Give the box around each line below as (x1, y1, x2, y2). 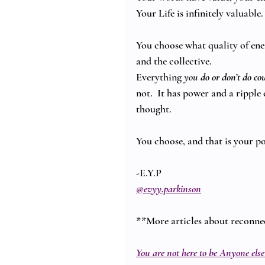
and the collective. (136, 54, 212, 68)
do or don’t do (201, 70, 251, 84)
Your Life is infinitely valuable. (136, 7, 263, 20)
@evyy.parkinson (136, 182, 201, 196)
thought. (136, 102, 172, 116)
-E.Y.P (136, 166, 161, 180)
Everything (136, 70, 184, 84)
